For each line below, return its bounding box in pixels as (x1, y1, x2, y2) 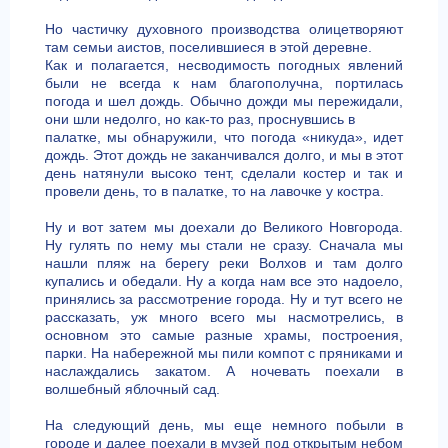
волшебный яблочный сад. (44, 381, 220, 397)
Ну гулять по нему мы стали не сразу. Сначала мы (44, 237, 404, 253)
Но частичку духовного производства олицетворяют (44, 21, 404, 37)
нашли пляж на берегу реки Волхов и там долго (44, 255, 404, 271)
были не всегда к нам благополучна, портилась (44, 75, 404, 91)
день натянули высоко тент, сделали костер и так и (44, 165, 404, 181)
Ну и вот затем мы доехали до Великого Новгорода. (44, 219, 404, 235)
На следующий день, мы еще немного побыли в (44, 417, 404, 433)
